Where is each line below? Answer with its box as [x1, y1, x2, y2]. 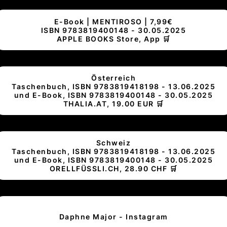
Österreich [91, 73, 136, 83]
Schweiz [96, 138, 131, 147]
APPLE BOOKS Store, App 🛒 [56, 34, 171, 43]
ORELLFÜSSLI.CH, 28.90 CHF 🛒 [49, 164, 178, 173]
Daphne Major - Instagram [59, 212, 168, 221]
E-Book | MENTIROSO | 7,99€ [54, 17, 173, 26]
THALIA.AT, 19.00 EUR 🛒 [63, 99, 164, 108]
